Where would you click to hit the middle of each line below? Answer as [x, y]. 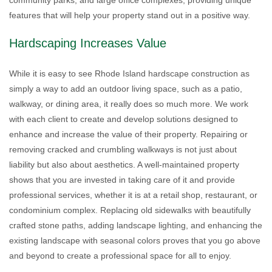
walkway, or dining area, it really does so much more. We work [129, 104]
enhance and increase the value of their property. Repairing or [128, 134]
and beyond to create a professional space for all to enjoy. [120, 256]
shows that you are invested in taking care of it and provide [122, 180]
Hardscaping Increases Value [88, 43]
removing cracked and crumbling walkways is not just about [123, 149]
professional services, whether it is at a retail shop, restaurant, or [133, 195]
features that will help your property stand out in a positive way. [130, 15]
